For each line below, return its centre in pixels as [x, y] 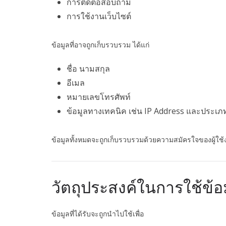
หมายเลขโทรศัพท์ [99, 97]
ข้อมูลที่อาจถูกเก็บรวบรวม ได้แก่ [100, 45]
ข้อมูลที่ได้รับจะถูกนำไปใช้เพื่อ [98, 214]
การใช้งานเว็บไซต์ [99, 16]
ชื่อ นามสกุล [88, 69]
